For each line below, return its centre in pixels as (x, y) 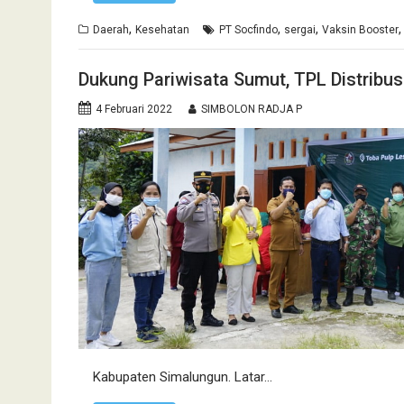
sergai (300, 30)
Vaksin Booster (360, 30)
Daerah (111, 30)
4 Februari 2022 (134, 109)
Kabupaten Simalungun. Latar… (182, 376)
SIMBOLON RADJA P (252, 109)
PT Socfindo (248, 30)
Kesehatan (162, 30)
